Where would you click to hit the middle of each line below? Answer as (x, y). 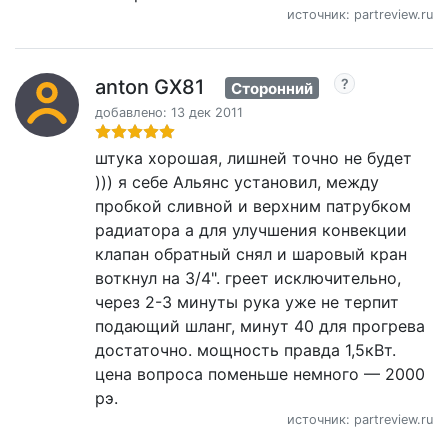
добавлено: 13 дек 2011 (169, 113)
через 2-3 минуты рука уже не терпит (247, 302)
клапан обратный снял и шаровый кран (251, 254)
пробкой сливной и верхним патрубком (253, 206)
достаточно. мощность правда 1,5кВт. (245, 350)
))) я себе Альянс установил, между (237, 182)
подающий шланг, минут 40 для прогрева (260, 326)
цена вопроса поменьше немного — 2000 (260, 374)
